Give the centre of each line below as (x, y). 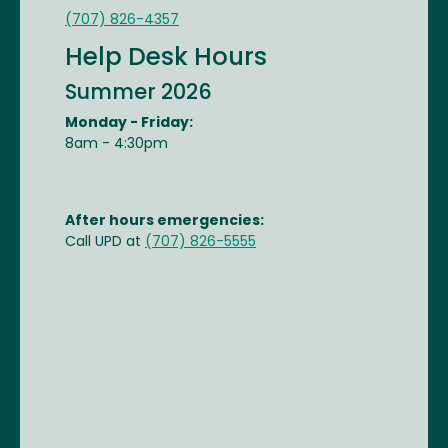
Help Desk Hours (166, 59)
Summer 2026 (138, 93)
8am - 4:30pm (116, 144)
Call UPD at (105, 242)
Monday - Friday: (129, 123)
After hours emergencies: (164, 221)
